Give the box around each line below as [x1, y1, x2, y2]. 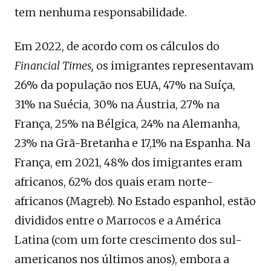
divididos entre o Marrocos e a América [15, 213, 221, 227]
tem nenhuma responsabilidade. [15, 5, 187, 19]
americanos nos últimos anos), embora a [15, 252, 229, 266]
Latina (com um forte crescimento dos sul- [15, 232, 242, 247]
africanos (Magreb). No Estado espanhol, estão [15, 194, 256, 208]
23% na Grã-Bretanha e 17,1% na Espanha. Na [15, 135, 250, 150]
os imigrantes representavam [94, 58, 254, 73]
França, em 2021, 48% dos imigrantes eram [15, 155, 243, 169]
